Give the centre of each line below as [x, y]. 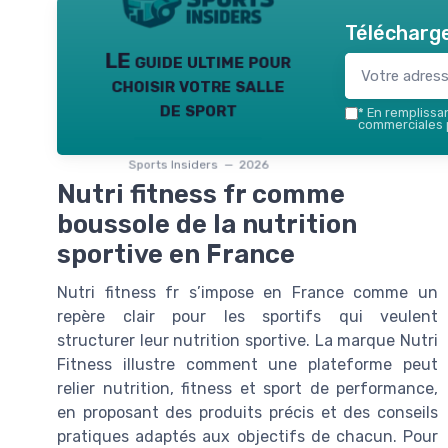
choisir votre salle [198, 84]
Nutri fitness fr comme [201, 194]
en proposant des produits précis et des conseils [247, 413]
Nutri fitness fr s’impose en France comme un [247, 293]
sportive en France [176, 254]
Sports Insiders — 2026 [198, 164]
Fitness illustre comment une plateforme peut [247, 365]
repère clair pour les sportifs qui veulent [247, 317]
